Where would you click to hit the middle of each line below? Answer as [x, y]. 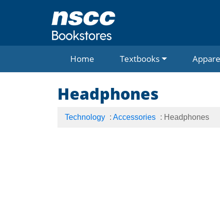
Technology [85, 117]
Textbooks [140, 59]
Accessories [134, 117]
